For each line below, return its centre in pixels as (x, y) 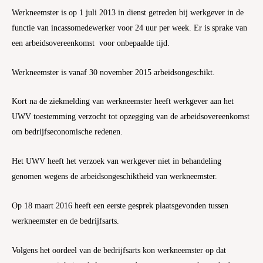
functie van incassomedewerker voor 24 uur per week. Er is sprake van (129, 28)
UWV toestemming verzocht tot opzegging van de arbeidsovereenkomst (131, 117)
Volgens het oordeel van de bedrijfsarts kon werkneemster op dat (119, 251)
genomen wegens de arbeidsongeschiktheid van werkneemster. (114, 177)
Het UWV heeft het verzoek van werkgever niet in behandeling (117, 161)
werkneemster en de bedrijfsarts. (65, 221)
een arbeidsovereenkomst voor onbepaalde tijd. (91, 43)
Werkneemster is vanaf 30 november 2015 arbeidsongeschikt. (113, 72)
